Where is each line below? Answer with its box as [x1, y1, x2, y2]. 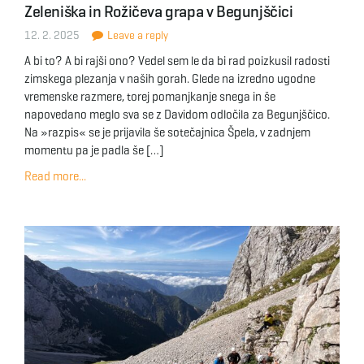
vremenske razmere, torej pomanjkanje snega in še [24, 89, 275, 104]
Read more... [24, 169, 86, 184]
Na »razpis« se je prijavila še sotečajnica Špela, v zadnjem [24, 125, 310, 140]
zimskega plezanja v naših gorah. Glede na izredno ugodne [24, 71, 315, 86]
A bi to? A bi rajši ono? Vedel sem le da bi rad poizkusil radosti [24, 54, 330, 68]
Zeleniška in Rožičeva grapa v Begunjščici [24, 2, 293, 22]
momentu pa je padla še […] [24, 143, 163, 158]
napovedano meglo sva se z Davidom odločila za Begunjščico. [24, 107, 330, 122]
